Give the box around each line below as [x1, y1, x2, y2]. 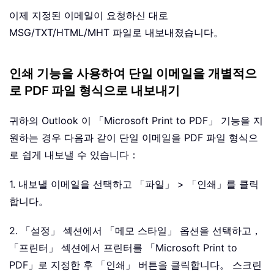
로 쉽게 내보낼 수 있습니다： [9, 148, 139, 161]
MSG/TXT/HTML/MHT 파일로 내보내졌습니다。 [9, 26, 223, 39]
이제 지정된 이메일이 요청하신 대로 [9, 9, 168, 21]
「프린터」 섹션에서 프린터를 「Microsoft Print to [9, 241, 237, 254]
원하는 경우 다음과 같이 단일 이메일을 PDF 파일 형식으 [9, 131, 258, 144]
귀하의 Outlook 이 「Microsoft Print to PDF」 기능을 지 [9, 114, 263, 127]
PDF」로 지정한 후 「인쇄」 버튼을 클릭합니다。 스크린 [9, 258, 262, 271]
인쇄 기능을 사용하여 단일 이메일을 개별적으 [9, 65, 257, 82]
